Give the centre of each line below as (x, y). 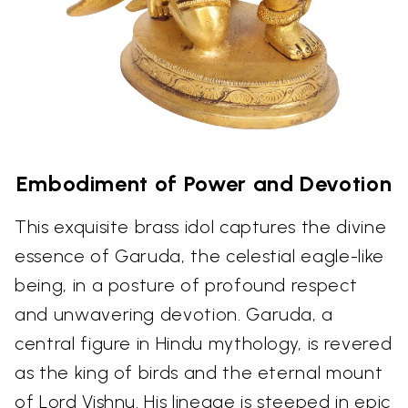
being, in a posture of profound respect (186, 286)
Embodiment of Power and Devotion (204, 184)
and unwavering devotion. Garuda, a (174, 315)
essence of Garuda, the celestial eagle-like (199, 256)
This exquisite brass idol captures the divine (201, 227)
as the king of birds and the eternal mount (199, 373)
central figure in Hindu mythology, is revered (204, 344)
